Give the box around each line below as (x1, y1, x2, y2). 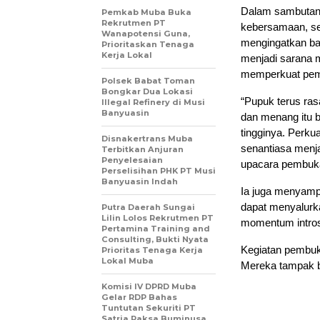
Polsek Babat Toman (101, 75, 195, 86)
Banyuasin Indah (101, 176, 178, 186)
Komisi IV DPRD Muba (101, 281, 196, 291)
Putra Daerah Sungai (101, 201, 195, 212)
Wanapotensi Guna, (101, 28, 190, 39)
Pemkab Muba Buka (101, 6, 191, 17)
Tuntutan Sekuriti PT (101, 302, 196, 313)
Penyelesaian (101, 154, 163, 165)
